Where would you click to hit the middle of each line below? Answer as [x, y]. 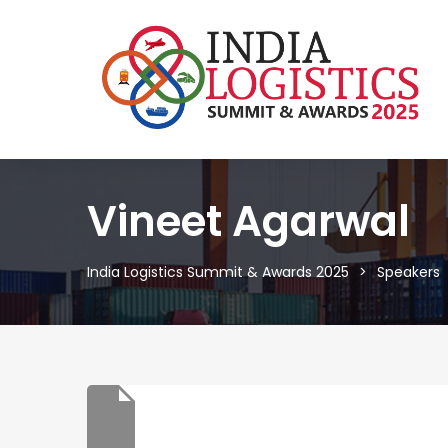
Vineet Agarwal [248, 221]
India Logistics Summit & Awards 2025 [218, 271]
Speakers [408, 271]
